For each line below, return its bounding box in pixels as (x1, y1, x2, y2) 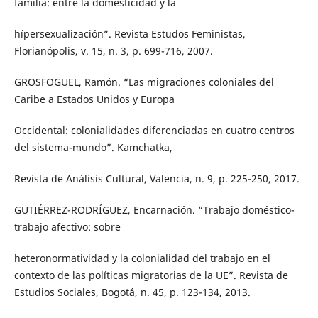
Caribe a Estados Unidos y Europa (13, 92, 175, 106)
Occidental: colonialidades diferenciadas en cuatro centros (13, 123, 295, 137)
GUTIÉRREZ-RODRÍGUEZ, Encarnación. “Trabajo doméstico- (13, 202, 295, 216)
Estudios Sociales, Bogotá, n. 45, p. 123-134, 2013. (13, 285, 251, 299)
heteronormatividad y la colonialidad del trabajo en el (13, 251, 270, 265)
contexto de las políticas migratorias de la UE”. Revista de (13, 268, 288, 282)
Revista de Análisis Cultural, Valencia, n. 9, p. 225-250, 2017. (13, 171, 300, 185)
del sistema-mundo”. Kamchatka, (13, 140, 172, 154)
